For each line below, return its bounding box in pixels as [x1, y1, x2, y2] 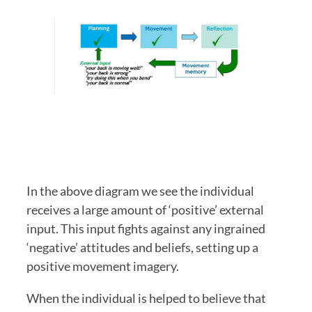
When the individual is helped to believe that [26, 290, 266, 306]
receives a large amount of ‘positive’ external [26, 202, 264, 218]
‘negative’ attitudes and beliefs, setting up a [26, 240, 258, 256]
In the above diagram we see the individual [26, 183, 254, 199]
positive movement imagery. [26, 258, 181, 274]
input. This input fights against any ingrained [26, 221, 265, 237]
